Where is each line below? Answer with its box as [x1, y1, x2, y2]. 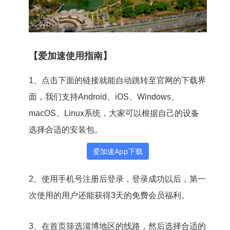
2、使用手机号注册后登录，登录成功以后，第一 [28, 174, 206, 183]
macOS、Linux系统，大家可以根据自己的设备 [28, 108, 199, 118]
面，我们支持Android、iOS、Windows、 [28, 92, 179, 101]
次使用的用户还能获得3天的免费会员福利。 [28, 190, 189, 200]
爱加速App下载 [92, 146, 143, 156]
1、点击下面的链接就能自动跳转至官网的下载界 [28, 75, 206, 85]
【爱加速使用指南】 [28, 50, 112, 61]
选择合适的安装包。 [28, 125, 103, 134]
